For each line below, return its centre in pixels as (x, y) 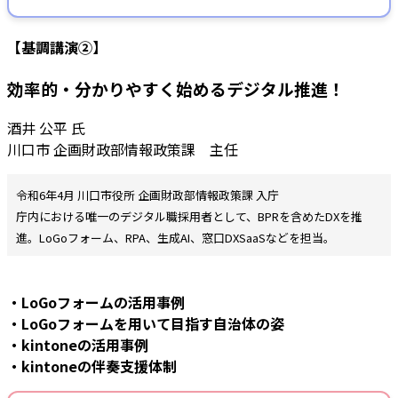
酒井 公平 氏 (46, 127)
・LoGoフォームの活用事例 (96, 302)
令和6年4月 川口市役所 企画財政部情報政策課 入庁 (147, 195)
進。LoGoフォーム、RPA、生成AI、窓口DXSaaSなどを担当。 (175, 237)
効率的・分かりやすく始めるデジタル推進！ (176, 89)
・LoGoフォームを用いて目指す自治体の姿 (146, 323)
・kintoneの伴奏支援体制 (92, 366)
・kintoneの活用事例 (78, 344)
